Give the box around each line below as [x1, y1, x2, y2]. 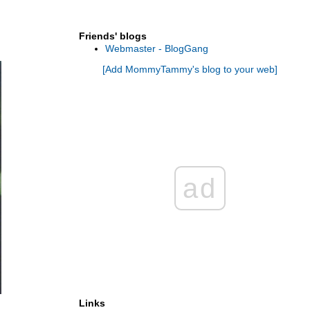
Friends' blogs [79, 30, 147, 42]
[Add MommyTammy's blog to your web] [102, 64, 277, 75]
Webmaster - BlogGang [105, 43, 208, 54]
